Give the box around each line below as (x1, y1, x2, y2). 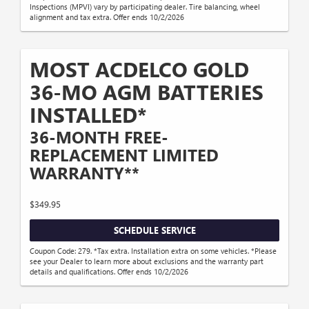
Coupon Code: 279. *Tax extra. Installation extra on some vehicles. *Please (30, 246, 277, 257)
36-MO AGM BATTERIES (30, 77, 263, 106)
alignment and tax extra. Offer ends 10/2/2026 (30, 11, 184, 22)
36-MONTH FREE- (30, 125, 168, 148)
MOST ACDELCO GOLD (30, 54, 249, 83)
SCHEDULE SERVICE (113, 223, 196, 236)
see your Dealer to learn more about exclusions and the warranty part (30, 256, 263, 267)
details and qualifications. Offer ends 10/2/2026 (30, 266, 188, 277)
